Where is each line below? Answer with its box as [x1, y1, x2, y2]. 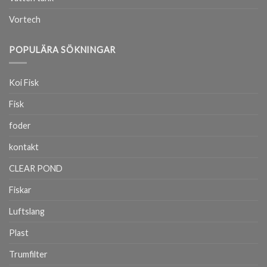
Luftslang [9, 206, 45, 217]
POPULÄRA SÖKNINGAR [9, 44, 116, 55]
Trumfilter [9, 249, 48, 260]
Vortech [9, 14, 41, 24]
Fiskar [9, 185, 32, 195]
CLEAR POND [9, 163, 63, 174]
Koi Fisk [9, 77, 39, 88]
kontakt [9, 142, 39, 153]
